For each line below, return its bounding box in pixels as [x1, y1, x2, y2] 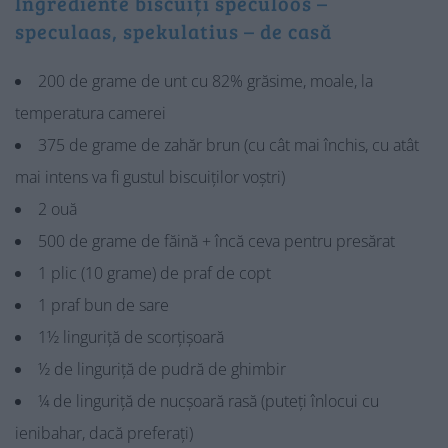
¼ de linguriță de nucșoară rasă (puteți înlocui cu [38, 390, 379, 412]
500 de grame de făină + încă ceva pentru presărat [38, 230, 395, 252]
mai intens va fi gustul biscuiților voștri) [15, 166, 285, 188]
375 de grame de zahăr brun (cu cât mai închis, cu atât [38, 134, 419, 156]
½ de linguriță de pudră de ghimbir [38, 358, 286, 380]
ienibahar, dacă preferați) [15, 422, 193, 444]
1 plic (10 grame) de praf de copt [38, 262, 271, 284]
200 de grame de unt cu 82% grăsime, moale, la [38, 70, 373, 92]
